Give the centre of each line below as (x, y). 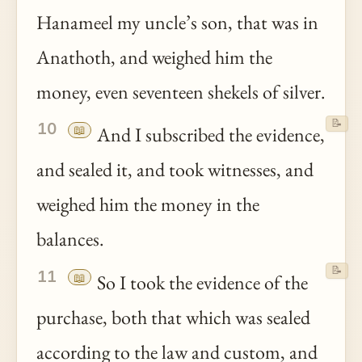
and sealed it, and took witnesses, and (175, 170)
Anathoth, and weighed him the (154, 57)
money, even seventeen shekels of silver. (181, 91)
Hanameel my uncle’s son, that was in (177, 22)
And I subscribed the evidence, (209, 135)
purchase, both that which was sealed (173, 317)
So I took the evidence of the (201, 282)
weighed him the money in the (148, 204)
